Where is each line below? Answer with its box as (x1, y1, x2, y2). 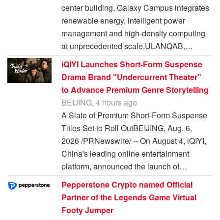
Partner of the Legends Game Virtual (61, 192, 196, 203)
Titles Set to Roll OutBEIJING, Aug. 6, (61, 122, 192, 134)
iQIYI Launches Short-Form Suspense (61, 58, 202, 70)
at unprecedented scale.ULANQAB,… (61, 40, 193, 52)
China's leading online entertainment (61, 148, 189, 160)
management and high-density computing (61, 27, 205, 39)
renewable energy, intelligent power (61, 15, 185, 27)
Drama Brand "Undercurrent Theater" (61, 71, 201, 83)
